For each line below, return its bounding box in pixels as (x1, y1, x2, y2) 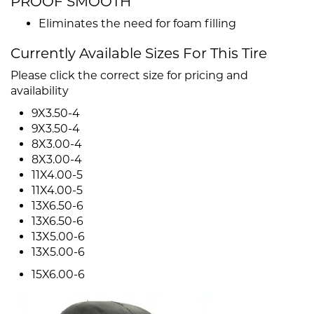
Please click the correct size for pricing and (11, 69, 248, 83)
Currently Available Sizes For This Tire (11, 45, 267, 62)
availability (11, 84, 69, 98)
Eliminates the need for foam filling (39, 17, 236, 31)
